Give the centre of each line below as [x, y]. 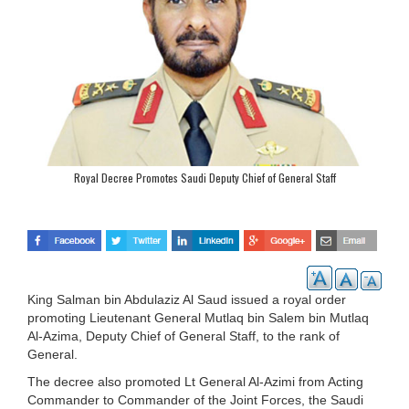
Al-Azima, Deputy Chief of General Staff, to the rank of [184, 336]
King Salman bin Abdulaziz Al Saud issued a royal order [187, 299]
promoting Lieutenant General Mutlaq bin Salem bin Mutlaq [198, 317]
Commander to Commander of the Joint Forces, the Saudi [195, 399]
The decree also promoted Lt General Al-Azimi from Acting [195, 381]
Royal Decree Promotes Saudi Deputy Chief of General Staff [204, 178]
